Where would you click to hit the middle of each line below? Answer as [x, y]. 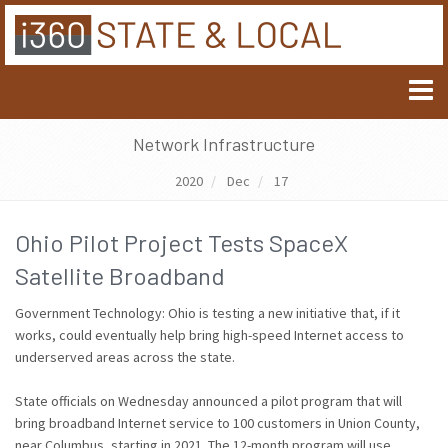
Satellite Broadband [120, 275]
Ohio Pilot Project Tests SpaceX [181, 242]
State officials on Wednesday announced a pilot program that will [208, 401]
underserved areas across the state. [125, 357]
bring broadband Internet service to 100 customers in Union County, [217, 423]
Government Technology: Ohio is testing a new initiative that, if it [207, 313]
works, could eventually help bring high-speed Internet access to [209, 335]
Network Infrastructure [224, 144]
